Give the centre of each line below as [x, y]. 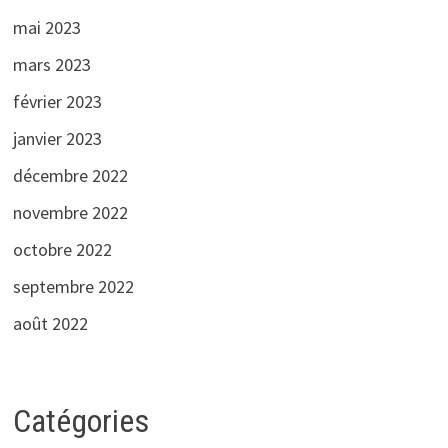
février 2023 [57, 101]
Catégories [80, 420]
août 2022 [50, 323]
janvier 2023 [57, 138]
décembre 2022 [70, 175]
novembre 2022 [70, 212]
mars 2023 [51, 64]
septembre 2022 [73, 286]
